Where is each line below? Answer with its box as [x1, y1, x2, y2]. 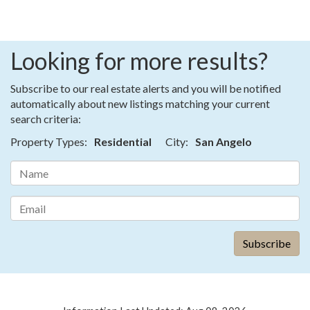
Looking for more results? [10, 46, 268, 75]
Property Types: [10, 135, 87, 149]
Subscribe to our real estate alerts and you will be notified [10, 82, 281, 95]
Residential [94, 135, 152, 149]
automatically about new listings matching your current [10, 97, 270, 111]
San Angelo [195, 135, 252, 149]
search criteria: [10, 112, 81, 126]
